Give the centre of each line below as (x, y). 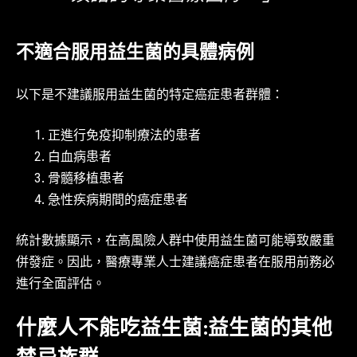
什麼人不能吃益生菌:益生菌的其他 (174, 330)
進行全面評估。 (61, 285)
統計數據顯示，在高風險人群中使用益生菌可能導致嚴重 (175, 242)
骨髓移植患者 (86, 180)
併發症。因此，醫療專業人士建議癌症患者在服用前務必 (175, 264)
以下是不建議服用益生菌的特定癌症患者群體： (150, 96)
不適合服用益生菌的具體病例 (135, 53)
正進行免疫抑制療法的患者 (124, 137)
